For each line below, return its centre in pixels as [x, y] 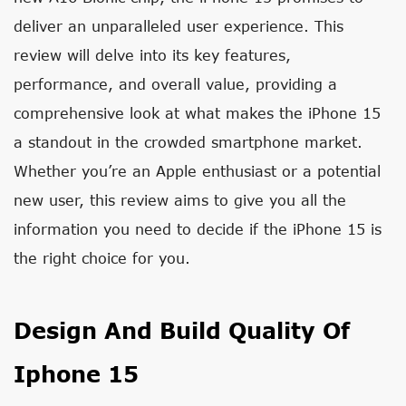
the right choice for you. [102, 258]
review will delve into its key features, [152, 55]
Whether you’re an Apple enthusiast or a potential [197, 171]
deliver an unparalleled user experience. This [179, 26]
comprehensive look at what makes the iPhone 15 [197, 113]
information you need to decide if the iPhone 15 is [198, 229]
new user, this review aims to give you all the [180, 200]
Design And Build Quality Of [182, 330]
